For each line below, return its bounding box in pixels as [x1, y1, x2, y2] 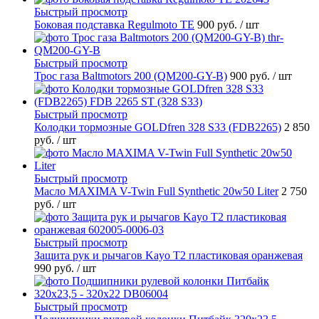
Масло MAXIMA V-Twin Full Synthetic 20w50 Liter [34, 185, 278, 198]
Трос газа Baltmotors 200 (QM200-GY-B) [34, 70, 227, 83]
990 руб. [34, 262, 77, 275]
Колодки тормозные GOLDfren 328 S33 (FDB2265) [34, 121, 281, 134]
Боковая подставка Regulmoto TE [34, 19, 194, 31]
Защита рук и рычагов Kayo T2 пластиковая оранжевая [34, 249, 303, 262]
